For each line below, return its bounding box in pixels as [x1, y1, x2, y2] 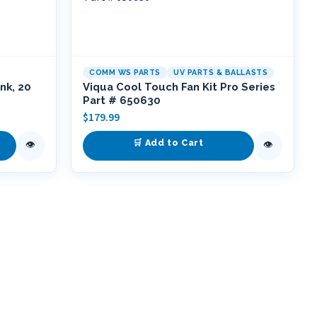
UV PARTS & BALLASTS [173, 68, 268, 77]
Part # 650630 [83, 94, 161, 106]
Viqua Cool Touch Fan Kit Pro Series [83, 81, 275, 93]
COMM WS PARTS [89, 68, 161, 77]
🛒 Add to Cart [133, 137, 204, 148]
